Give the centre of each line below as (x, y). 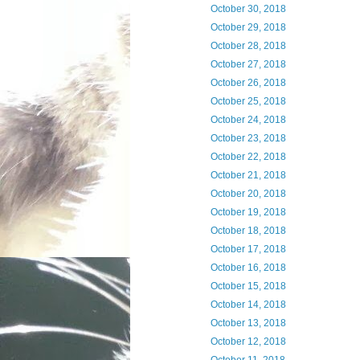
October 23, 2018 (248, 138)
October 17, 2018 (248, 249)
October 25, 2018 (248, 101)
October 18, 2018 (248, 231)
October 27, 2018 (248, 64)
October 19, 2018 (248, 212)
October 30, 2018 (248, 9)
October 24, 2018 (248, 120)
